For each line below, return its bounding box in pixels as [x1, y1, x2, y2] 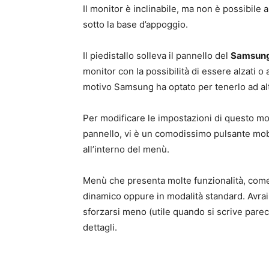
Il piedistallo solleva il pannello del [83, 50, 231, 62]
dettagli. [83, 222, 117, 234]
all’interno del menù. [83, 144, 169, 156]
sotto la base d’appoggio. [83, 19, 188, 31]
